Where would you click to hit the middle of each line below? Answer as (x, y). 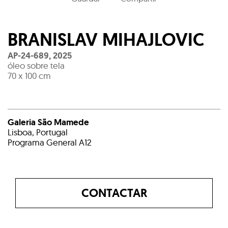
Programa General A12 (50, 142)
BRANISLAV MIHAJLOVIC (106, 40)
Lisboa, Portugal (38, 132)
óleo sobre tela (36, 66)
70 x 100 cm (29, 76)
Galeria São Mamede (48, 122)
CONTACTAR (114, 193)
